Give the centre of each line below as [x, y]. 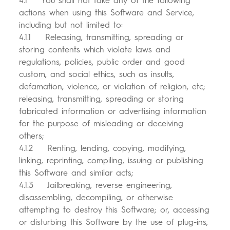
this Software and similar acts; [76, 173]
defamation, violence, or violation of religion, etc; [112, 87]
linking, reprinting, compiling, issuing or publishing [111, 161]
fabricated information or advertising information [113, 111]
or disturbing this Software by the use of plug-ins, [114, 222]
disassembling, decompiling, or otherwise [96, 198]
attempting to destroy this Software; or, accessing [114, 210]
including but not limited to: [71, 25]
